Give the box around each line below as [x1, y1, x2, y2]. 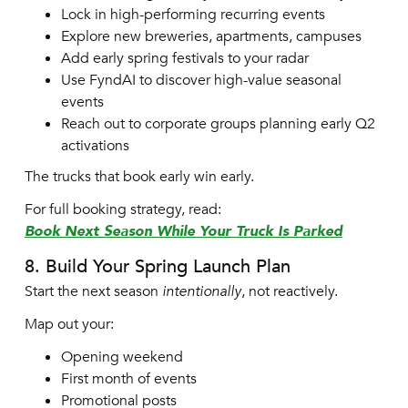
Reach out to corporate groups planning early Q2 [60, 114, 375, 134]
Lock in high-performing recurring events [60, 5, 325, 25]
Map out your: [24, 314, 114, 334]
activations [60, 136, 129, 156]
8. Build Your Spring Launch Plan [24, 254, 291, 279]
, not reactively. [240, 281, 338, 301]
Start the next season [24, 281, 162, 301]
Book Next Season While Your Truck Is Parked [24, 221, 342, 241]
